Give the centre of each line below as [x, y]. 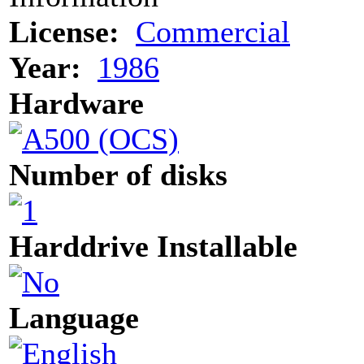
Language [74, 317]
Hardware [76, 103]
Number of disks [118, 174]
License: [64, 31]
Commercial [213, 31]
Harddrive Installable [153, 246]
